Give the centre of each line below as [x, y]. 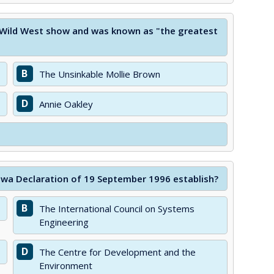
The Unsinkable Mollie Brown [99, 74]
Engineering [64, 222]
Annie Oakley [66, 104]
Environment [65, 265]
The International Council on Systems [117, 209]
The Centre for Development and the [117, 252]
